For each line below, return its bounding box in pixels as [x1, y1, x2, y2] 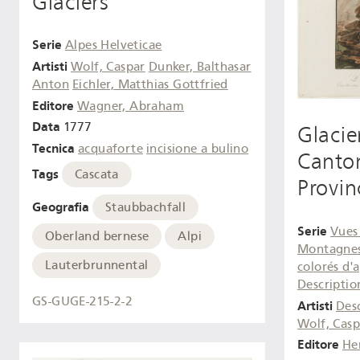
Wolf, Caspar [71, 59, 145, 74]
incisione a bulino [146, 141, 249, 157]
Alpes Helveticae [65, 38, 162, 53]
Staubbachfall [105, 199, 186, 215]
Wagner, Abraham [77, 98, 184, 113]
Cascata [75, 167, 119, 182]
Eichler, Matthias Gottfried [72, 76, 228, 92]
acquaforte [78, 141, 143, 157]
